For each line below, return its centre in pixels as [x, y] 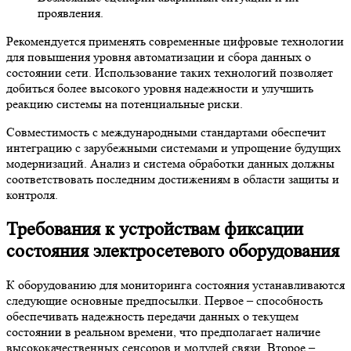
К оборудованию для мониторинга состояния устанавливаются [175, 285]
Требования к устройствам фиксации [155, 229]
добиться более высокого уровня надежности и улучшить [160, 88]
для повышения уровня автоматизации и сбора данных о [159, 56]
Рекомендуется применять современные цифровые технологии [175, 41]
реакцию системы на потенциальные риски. [125, 103]
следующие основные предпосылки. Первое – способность [165, 301]
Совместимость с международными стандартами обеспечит [166, 132]
